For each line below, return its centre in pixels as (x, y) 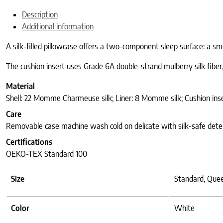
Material (20, 86)
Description (40, 15)
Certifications (29, 142)
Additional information (58, 27)
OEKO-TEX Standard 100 (47, 154)
